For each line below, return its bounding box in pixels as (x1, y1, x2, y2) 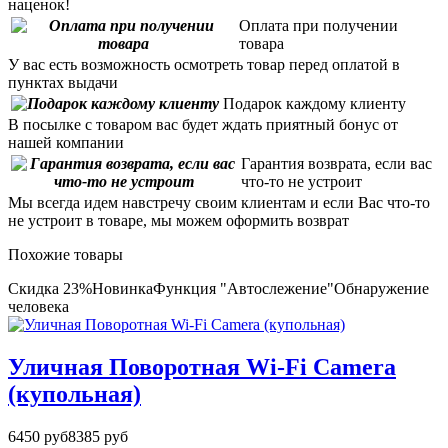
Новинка (92, 280, 153, 298)
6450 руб (8, 428, 68, 446)
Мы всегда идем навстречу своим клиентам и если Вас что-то (8, 194, 430, 212)
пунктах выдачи (8, 74, 118, 92)
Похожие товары (8, 246, 123, 264)
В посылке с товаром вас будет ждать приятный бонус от (8, 116, 398, 134)
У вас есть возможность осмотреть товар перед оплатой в (8, 56, 400, 74)
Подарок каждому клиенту (223, 95, 406, 113)
